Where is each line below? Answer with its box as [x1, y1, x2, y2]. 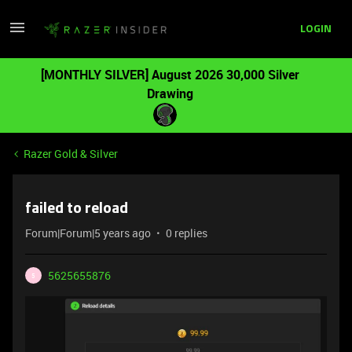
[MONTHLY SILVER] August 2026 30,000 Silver [40, 66, 299, 83]
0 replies [166, 225, 207, 240]
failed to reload [25, 201, 128, 217]
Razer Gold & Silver [24, 146, 118, 161]
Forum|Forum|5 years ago [25, 225, 151, 240]
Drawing [146, 85, 193, 102]
